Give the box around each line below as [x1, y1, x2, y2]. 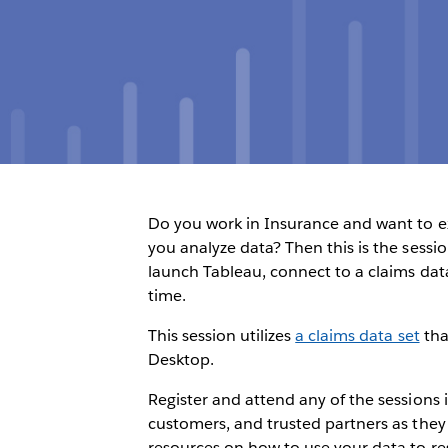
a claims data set [295, 325, 420, 346]
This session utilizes [147, 325, 296, 346]
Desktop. [147, 349, 214, 370]
